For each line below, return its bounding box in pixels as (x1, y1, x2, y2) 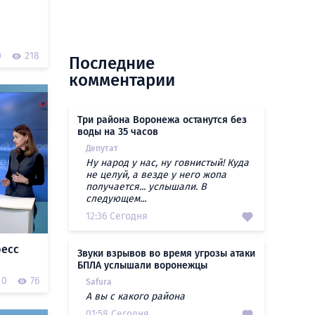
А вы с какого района (86, 290, 185, 302)
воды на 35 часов (77, 126, 158, 138)
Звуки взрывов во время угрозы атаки (77, 247, 255, 259)
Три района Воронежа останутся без (77, 114, 247, 126)
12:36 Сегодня (86, 210, 148, 222)
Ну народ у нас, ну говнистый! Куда (86, 157, 249, 169)
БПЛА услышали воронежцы (77, 259, 207, 271)
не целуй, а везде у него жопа (86, 169, 226, 181)
